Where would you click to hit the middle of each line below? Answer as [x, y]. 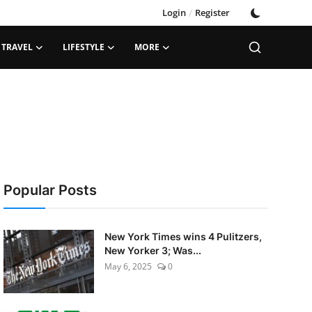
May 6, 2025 [128, 266]
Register [212, 13]
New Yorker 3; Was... [153, 250]
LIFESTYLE [84, 47]
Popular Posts [50, 190]
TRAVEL [17, 47]
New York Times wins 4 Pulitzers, [183, 236]
